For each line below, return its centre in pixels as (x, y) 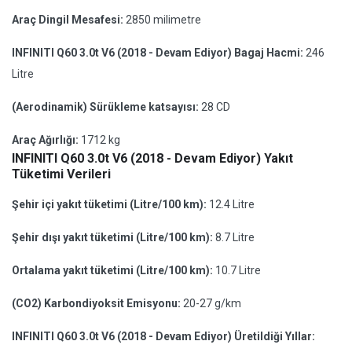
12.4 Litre (232, 204)
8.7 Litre (235, 237)
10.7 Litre (238, 270)
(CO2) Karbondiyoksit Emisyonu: (97, 303)
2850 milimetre (163, 20)
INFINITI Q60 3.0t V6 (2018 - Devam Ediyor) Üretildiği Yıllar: (163, 336)
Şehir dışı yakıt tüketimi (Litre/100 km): (114, 237)
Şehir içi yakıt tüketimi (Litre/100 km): (110, 204)
